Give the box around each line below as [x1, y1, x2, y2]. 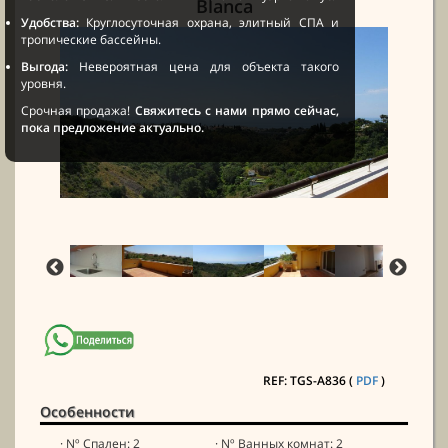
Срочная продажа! [21, 102, 135, 120]
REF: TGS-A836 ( [262, 371, 356, 389]
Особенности [40, 401, 134, 421]
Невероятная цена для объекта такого [68, 58, 339, 76]
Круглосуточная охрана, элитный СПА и [79, 14, 339, 32]
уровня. [21, 75, 66, 93]
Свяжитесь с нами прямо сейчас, [134, 102, 340, 120]
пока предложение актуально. [21, 119, 204, 137]
